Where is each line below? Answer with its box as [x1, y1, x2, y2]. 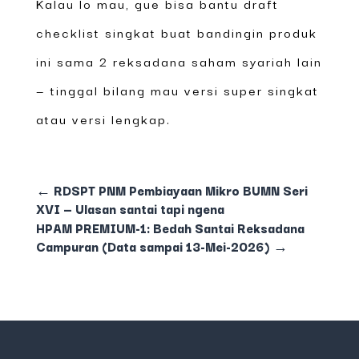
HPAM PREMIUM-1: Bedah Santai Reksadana [35, 217, 305, 237]
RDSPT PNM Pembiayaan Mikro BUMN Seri [53, 179, 308, 200]
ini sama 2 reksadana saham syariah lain [35, 50, 322, 71]
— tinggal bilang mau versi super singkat [35, 79, 319, 99]
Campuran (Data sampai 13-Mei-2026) [35, 236, 270, 256]
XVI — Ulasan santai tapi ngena [35, 198, 224, 218]
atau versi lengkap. [35, 108, 171, 128]
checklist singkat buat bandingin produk [35, 22, 317, 42]
